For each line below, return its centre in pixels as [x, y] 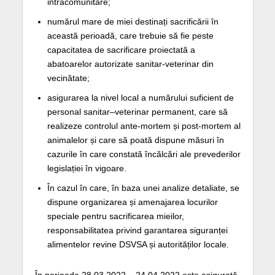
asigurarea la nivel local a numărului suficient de [140, 97]
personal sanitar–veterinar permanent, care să [137, 111]
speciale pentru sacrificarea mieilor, [115, 216]
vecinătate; [68, 78]
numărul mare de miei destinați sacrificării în [133, 21]
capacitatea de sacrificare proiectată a [121, 49]
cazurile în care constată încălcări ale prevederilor [144, 154]
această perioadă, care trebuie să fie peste [130, 35]
